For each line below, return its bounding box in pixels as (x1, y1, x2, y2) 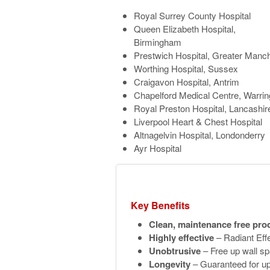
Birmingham (134, 36, 181, 48)
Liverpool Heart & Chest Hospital (134, 115, 262, 128)
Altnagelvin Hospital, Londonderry (134, 128, 265, 141)
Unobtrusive (149, 244, 201, 258)
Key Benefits (131, 198, 190, 213)
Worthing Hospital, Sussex (134, 62, 238, 75)
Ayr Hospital (134, 142, 181, 154)
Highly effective (149, 231, 215, 245)
